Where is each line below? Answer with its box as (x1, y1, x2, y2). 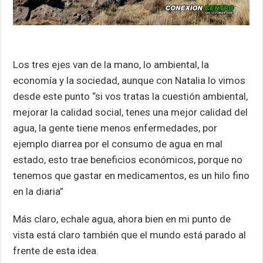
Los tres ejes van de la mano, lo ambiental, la (13, 58, 210, 70)
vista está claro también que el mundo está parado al (13, 228, 247, 241)
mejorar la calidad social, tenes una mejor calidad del (13, 106, 248, 118)
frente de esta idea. (13, 244, 99, 257)
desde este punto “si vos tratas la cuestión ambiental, (13, 90, 248, 102)
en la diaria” (13, 185, 64, 197)
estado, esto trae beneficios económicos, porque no (13, 153, 243, 166)
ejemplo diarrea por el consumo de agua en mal (13, 137, 223, 150)
